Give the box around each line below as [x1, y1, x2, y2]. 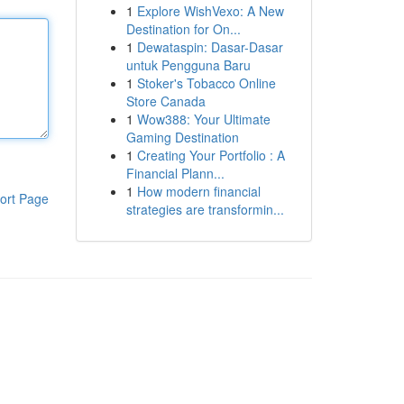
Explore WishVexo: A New [136, 2, 284, 20]
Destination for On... [125, 20, 241, 38]
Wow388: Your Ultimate [136, 110, 271, 128]
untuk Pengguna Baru [125, 56, 251, 74]
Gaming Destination [125, 128, 239, 146]
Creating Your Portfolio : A [136, 146, 285, 164]
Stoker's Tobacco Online [136, 74, 276, 92]
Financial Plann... [125, 164, 225, 182]
